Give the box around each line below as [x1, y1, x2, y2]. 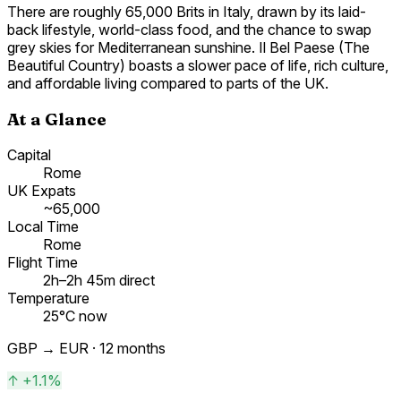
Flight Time [7, 253, 78, 272]
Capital [7, 146, 51, 165]
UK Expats [7, 182, 76, 200]
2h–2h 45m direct [43, 271, 155, 290]
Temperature [7, 289, 90, 308]
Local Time [7, 218, 79, 236]
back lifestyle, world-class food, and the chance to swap [7, 20, 371, 38]
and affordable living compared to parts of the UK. [7, 73, 328, 92]
